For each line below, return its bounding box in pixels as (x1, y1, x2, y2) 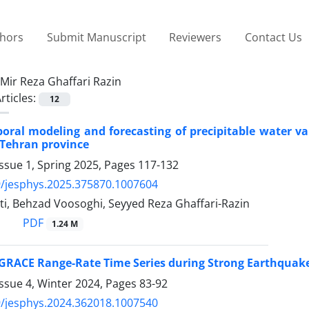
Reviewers (169, 29, 222, 45)
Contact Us (244, 29, 302, 45)
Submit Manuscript (46, 29, 146, 45)
